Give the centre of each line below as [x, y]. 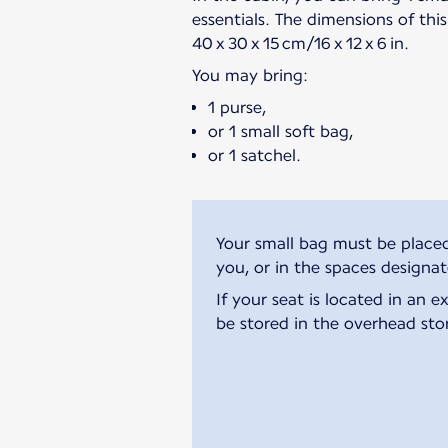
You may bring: [250, 75]
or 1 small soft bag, [280, 131]
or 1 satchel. [254, 155]
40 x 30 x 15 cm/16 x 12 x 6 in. [300, 43]
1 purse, [237, 107]
